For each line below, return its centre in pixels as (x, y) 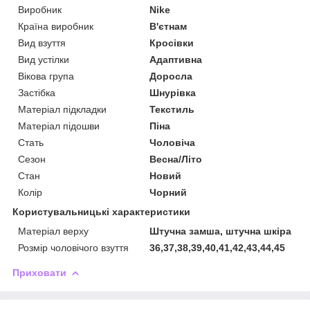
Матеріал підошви (59, 126)
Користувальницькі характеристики (101, 212)
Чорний (168, 193)
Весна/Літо (176, 159)
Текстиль (172, 110)
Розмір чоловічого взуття (73, 248)
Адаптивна (176, 60)
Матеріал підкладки (62, 110)
